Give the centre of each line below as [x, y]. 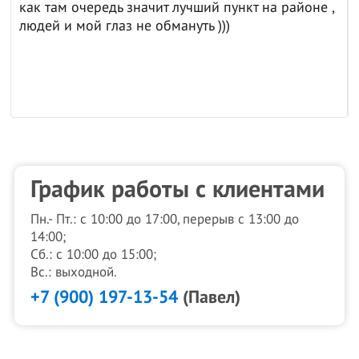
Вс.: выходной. [74, 272]
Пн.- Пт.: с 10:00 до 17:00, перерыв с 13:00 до [165, 220]
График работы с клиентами [178, 190]
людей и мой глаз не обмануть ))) [125, 26]
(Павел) [210, 297]
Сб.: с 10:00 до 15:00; [94, 255]
